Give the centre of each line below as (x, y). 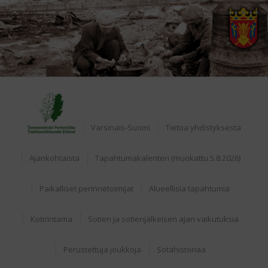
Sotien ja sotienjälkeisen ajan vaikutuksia (164, 219)
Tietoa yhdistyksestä (204, 127)
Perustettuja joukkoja (103, 249)
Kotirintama (52, 219)
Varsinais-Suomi (121, 127)
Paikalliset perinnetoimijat (87, 188)
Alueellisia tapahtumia (190, 188)
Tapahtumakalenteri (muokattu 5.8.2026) (167, 158)
